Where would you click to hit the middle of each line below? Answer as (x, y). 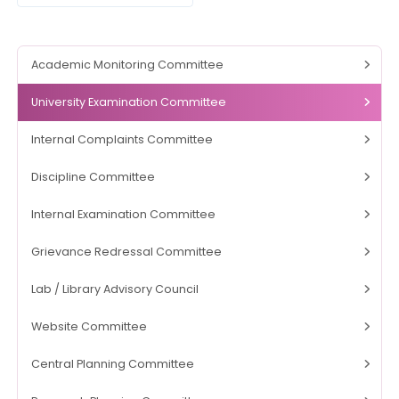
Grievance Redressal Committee (127, 252)
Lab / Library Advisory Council (115, 289)
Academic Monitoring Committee (128, 65)
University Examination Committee (129, 102)
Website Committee (90, 327)
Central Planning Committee (113, 364)
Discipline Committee (94, 177)
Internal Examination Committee (124, 215)
